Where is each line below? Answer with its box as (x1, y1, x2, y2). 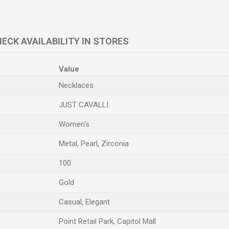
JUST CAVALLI (59, 100, 108, 109)
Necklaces (59, 81, 94, 90)
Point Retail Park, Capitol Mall (59, 217, 156, 226)
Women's (59, 120, 89, 129)
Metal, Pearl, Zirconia (59, 139, 129, 148)
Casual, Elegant (59, 197, 110, 207)
